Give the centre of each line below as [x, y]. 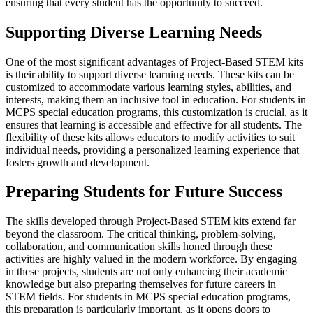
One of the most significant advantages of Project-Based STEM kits [154, 61]
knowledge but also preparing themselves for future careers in [141, 284]
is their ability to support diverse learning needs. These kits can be [150, 74]
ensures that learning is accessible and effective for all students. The [154, 124]
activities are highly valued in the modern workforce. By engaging [151, 259]
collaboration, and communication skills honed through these [139, 247]
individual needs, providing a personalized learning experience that [152, 150]
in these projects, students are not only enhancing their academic [146, 272]
